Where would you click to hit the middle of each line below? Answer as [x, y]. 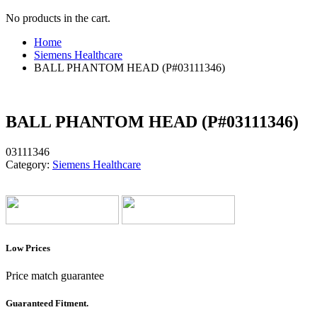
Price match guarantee [55, 276]
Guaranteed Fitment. [47, 304]
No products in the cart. [58, 18]
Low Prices [28, 248]
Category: [28, 164]
